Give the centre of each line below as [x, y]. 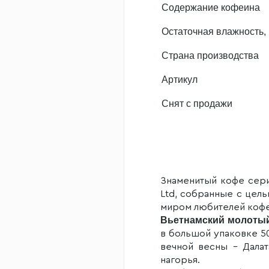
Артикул [180, 80]
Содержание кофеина [211, 8]
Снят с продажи [197, 104]
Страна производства [210, 56]
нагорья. [180, 260]
